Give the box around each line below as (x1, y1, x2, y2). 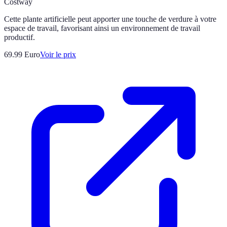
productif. (4, 32, 35, 42)
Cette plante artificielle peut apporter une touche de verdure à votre (4, 14, 216, 23)
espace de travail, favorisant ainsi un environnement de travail (4, 23, 200, 32)
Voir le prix (40, 50, 76, 59)
